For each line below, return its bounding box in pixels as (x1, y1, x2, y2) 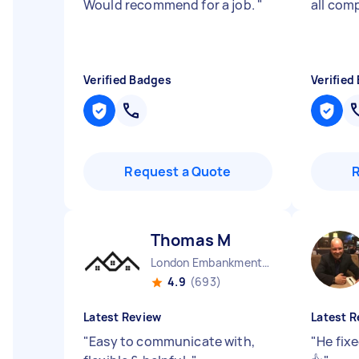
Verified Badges (83, 72, 171, 87)
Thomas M (151, 229, 232, 251)
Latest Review (83, 309, 162, 325)
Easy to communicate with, (89, 333, 255, 350)
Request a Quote (124, 163, 232, 180)
